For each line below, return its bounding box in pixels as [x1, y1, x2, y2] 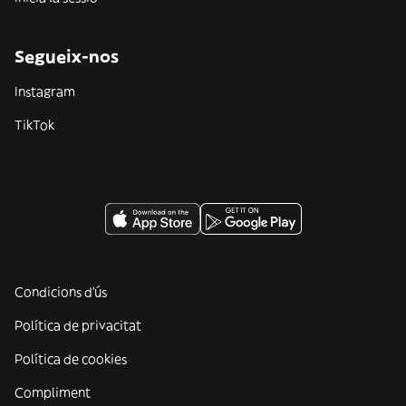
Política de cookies [14, 351, 127, 367]
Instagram [14, 83, 75, 100]
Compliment [14, 384, 91, 401]
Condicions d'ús [14, 284, 107, 300]
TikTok [14, 117, 54, 133]
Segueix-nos [14, 46, 119, 67]
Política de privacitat [14, 317, 141, 333]
